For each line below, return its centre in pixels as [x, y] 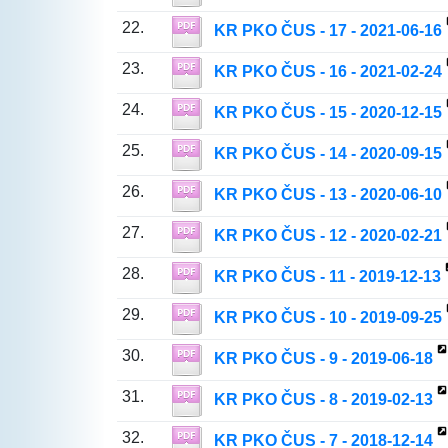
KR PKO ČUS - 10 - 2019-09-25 [327, 318]
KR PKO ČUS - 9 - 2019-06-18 [323, 359]
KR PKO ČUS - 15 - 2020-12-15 [327, 113]
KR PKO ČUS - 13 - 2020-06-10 [327, 195]
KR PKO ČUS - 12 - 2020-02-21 [327, 236]
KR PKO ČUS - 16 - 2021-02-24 [327, 72]
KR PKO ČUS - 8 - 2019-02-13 [323, 400]
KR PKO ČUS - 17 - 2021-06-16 [327, 31]
